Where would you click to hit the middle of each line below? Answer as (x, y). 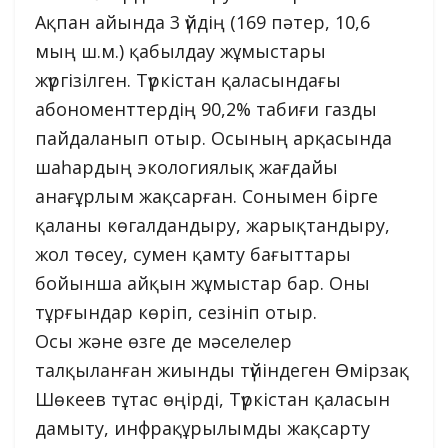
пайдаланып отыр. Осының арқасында (213, 137)
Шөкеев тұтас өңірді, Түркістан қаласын (212, 398)
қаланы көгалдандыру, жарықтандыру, (212, 224)
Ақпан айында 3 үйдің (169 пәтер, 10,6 (202, 21)
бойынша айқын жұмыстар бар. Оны (202, 282)
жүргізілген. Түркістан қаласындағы (188, 79)
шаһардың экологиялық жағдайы (186, 166)
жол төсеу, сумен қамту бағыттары (193, 253)
